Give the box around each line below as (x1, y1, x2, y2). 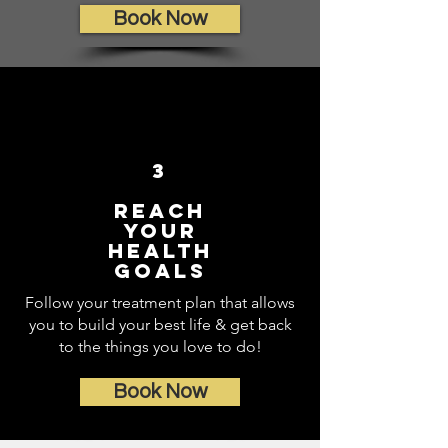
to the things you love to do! (58, 337, 262, 356)
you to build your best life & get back (28, 315, 292, 334)
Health (107, 238, 213, 263)
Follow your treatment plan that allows (25, 293, 295, 312)
